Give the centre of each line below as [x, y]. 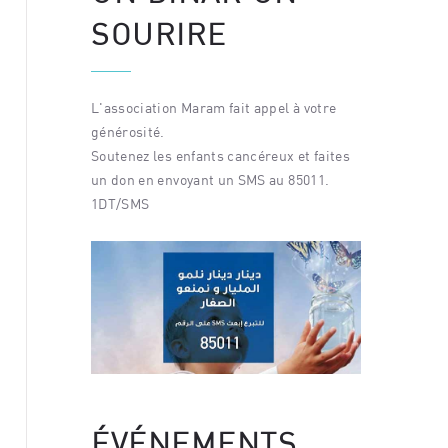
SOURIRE [159, 33]
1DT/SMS [120, 203]
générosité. [128, 131]
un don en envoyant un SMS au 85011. [210, 179]
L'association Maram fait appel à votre [214, 107]
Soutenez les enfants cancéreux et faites [221, 155]
